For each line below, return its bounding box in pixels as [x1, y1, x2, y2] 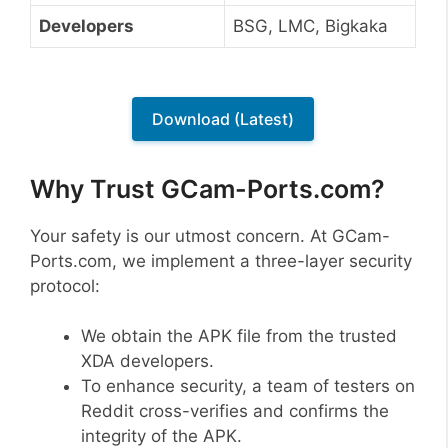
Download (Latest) [152, 109, 294, 130]
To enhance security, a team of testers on [81, 376, 415, 397]
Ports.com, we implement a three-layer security [30, 250, 412, 271]
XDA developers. [81, 351, 214, 372]
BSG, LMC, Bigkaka [233, 15, 388, 36]
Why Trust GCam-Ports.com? [30, 173, 385, 204]
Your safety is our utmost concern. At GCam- [30, 225, 390, 246]
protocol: [30, 275, 100, 296]
